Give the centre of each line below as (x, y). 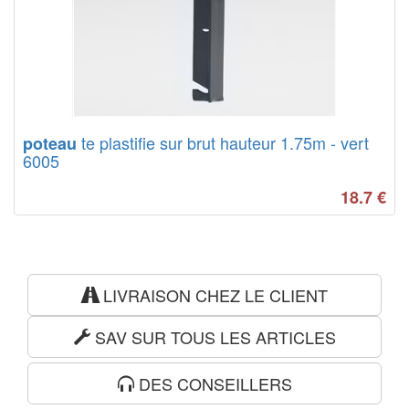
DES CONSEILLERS (213, 383)
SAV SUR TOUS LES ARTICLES (213, 337)
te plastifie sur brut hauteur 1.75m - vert (223, 142)
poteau (50, 143)
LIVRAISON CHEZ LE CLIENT (213, 295)
